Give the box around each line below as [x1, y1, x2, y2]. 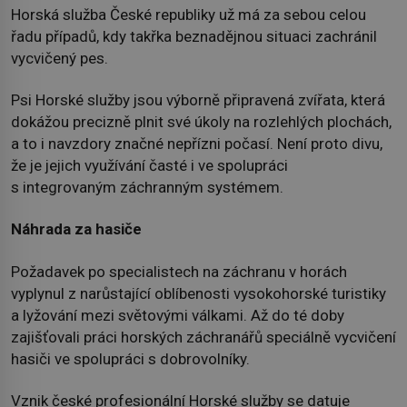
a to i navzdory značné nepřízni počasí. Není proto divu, [11, 134, 382, 153]
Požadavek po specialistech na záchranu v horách [11, 262, 347, 281]
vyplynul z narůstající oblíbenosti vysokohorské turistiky [11, 283, 386, 303]
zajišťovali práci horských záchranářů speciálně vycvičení [11, 327, 396, 346]
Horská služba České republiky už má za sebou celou [11, 5, 366, 24]
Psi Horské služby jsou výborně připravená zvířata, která [11, 90, 385, 109]
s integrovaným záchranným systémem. [11, 177, 283, 196]
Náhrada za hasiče [11, 220, 142, 239]
